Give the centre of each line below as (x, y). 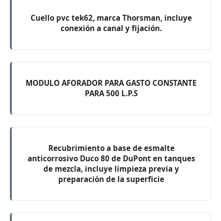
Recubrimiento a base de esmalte (111, 148)
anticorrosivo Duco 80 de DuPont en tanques (111, 158)
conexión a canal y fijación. (111, 28)
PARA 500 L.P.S (111, 93)
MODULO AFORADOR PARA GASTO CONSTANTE (111, 83)
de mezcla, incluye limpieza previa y (111, 169)
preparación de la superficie (111, 179)
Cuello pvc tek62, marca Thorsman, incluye (111, 18)
